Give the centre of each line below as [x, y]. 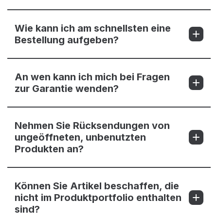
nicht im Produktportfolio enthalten [98, 198]
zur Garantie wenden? [67, 89]
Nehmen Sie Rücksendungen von [92, 126]
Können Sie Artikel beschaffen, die [97, 186]
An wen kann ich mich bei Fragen [92, 77]
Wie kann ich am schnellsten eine [93, 28]
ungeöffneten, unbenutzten [80, 137]
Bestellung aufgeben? [67, 40]
